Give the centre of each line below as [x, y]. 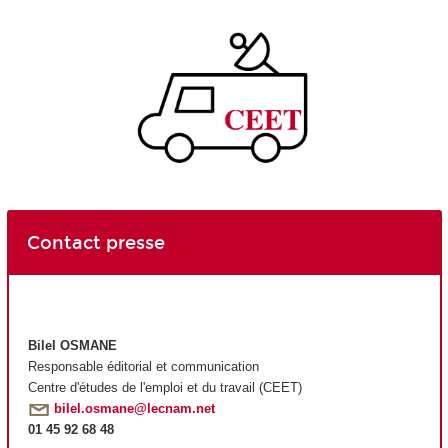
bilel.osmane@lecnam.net [134, 408]
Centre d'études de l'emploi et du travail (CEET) [165, 387]
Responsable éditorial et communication [145, 366]
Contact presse [95, 242]
